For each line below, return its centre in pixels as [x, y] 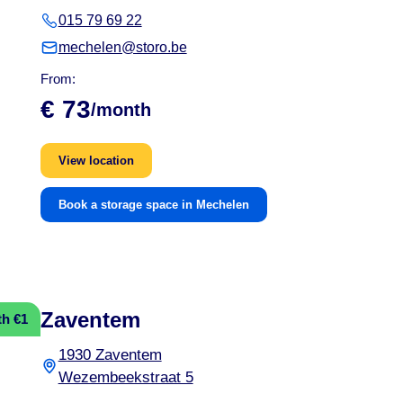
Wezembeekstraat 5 [125, 377]
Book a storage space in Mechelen [153, 204]
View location [96, 160]
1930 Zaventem [110, 354]
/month [121, 109]
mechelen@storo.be [122, 47]
